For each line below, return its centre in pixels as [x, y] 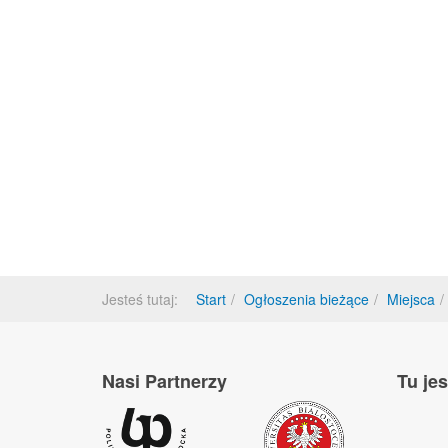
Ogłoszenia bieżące [306, 299]
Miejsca [411, 299]
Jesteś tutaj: [144, 299]
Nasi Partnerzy [164, 381]
